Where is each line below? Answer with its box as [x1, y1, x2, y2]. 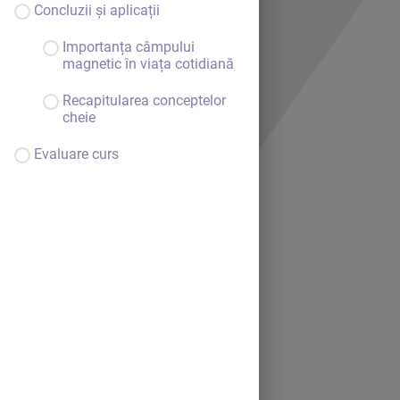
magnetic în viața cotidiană [62, 55, 234, 72]
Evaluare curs [34, 146, 119, 162]
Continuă [172, 281, 229, 298]
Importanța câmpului [62, 38, 195, 55]
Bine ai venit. [139, 252, 220, 269]
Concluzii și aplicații [34, 2, 160, 19]
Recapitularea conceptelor [62, 92, 226, 109]
